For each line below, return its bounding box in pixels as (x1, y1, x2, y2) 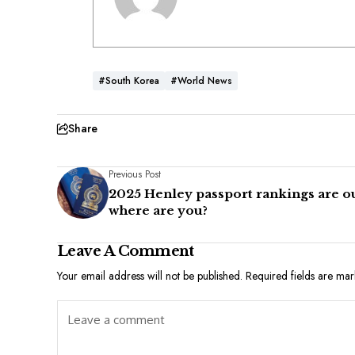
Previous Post (109, 167, 161, 182)
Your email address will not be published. (57, 268, 242, 284)
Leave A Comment (57, 242, 194, 261)
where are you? (109, 203, 208, 219)
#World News (170, 74, 232, 89)
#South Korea (98, 74, 159, 89)
